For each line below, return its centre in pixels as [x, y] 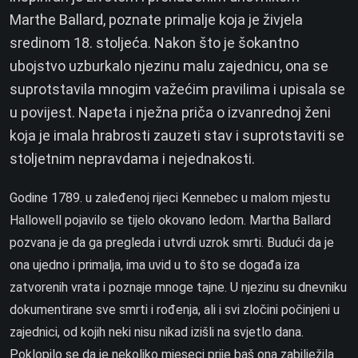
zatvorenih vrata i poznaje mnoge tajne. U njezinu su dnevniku [178, 287]
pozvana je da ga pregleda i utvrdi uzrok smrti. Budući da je [172, 243]
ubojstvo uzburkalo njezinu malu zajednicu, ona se [169, 66]
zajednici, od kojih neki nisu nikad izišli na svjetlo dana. [157, 332]
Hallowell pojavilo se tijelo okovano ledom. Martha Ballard [170, 220]
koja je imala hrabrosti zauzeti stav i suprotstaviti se [177, 135]
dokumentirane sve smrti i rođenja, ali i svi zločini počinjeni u [175, 310]
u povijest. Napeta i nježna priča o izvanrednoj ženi [170, 112]
